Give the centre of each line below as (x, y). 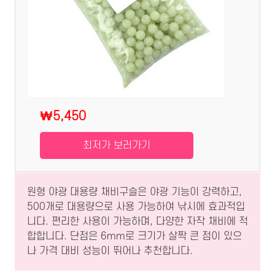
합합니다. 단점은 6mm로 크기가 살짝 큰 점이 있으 (134, 237)
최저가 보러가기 (117, 146)
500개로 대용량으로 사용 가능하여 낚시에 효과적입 (136, 207)
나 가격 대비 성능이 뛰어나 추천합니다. (110, 251)
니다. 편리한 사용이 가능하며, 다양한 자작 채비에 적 (137, 222)
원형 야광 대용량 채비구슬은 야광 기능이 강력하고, (134, 192)
